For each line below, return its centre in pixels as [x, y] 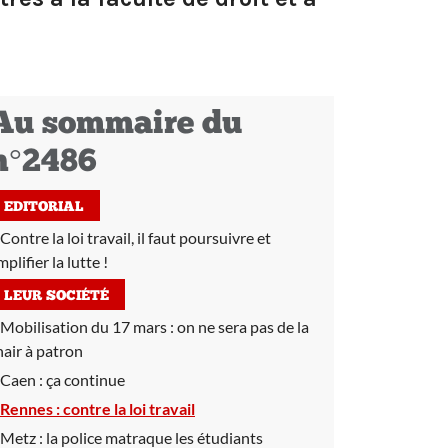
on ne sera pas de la [243, 326]
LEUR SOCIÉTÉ [56, 296]
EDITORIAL [44, 207]
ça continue [85, 379]
